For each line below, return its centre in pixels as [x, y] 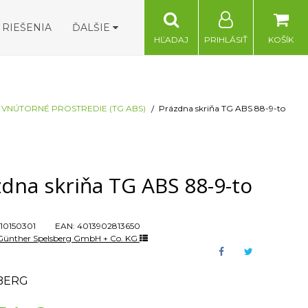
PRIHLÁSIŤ [226, 40]
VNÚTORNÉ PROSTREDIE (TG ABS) [74, 108]
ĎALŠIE [93, 27]
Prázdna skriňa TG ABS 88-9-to [222, 108]
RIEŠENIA [27, 27]
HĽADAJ [171, 40]
